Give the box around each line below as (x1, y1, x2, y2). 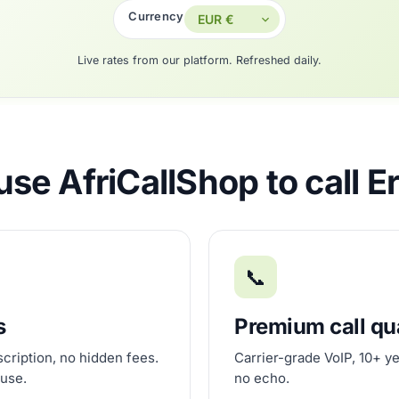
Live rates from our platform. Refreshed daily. (77, 53, 322, 67)
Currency (128, 9, 184, 24)
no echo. (234, 370, 289, 387)
